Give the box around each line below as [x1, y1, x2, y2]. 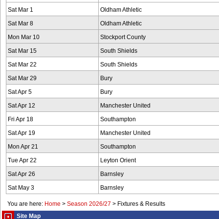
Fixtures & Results [117, 201, 165, 207]
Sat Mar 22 [8, 62, 37, 67]
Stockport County [100, 34, 146, 40]
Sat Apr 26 [8, 171, 35, 177]
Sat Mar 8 [8, 21, 33, 26]
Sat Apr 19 [8, 130, 35, 136]
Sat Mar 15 [8, 48, 37, 54]
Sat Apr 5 [8, 89, 32, 95]
